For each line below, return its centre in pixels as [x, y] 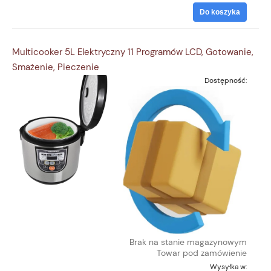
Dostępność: [226, 81]
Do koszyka [220, 12]
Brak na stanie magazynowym [188, 242]
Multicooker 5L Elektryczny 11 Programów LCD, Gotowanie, [133, 52]
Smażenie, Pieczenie [56, 67]
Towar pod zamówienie [202, 253]
